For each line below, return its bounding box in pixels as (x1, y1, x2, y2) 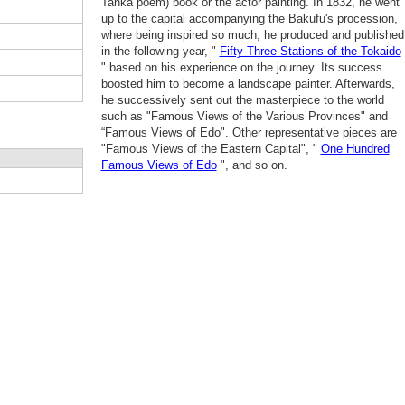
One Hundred (320, 142, 390, 155)
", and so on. (216, 158, 287, 172)
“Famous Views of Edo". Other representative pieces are (100, 126, 397, 139)
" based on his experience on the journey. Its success (100, 61, 382, 74)
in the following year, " (100, 44, 220, 58)
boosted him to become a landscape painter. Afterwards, (100, 77, 395, 90)
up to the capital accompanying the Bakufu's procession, (100, 12, 398, 25)
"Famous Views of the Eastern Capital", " (100, 142, 321, 155)
